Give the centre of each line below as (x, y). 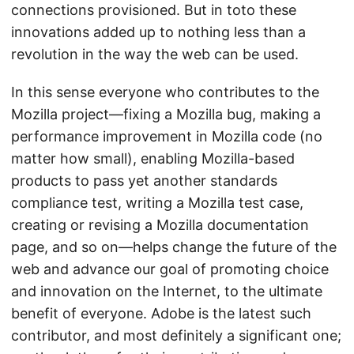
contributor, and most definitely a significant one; (176, 336)
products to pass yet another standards (144, 181)
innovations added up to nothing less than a (158, 32)
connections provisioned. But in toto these (154, 10)
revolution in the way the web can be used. (155, 55)
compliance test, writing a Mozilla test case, (157, 203)
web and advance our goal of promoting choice (170, 269)
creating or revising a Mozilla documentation (160, 225)
